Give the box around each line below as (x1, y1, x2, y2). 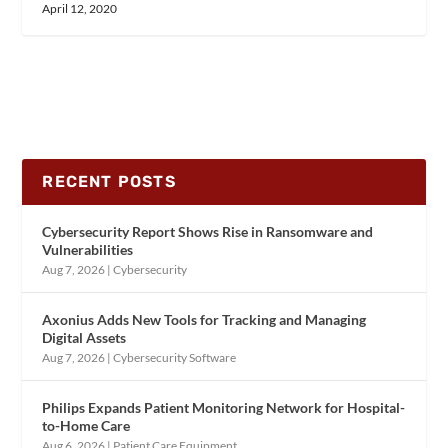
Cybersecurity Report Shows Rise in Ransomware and (42, 223, 374, 241)
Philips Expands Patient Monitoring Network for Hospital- (42, 399, 406, 417)
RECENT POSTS (42, 172, 176, 192)
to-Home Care (42, 417, 131, 435)
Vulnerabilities (42, 241, 134, 259)
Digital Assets (42, 329, 127, 347)
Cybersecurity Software (113, 350, 237, 366)
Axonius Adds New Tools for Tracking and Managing (42, 311, 367, 329)
